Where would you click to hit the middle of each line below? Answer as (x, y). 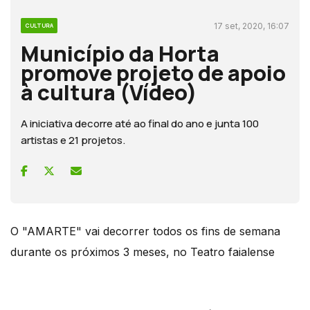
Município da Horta (120, 53)
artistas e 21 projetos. (73, 140)
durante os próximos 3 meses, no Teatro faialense (143, 252)
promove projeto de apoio (153, 72)
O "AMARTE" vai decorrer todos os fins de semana (145, 231)
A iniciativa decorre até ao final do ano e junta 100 (140, 123)
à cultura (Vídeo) (109, 92)
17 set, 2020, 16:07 (252, 26)
